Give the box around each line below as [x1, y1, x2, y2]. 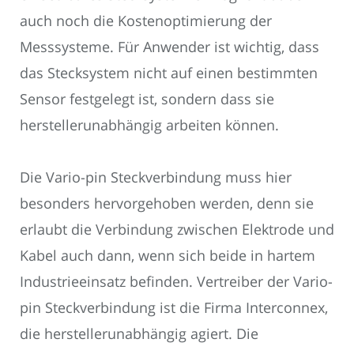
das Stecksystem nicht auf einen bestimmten [20, 62, 318, 82]
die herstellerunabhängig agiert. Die [20, 324, 258, 344]
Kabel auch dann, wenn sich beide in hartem [20, 246, 315, 265]
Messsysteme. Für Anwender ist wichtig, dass [20, 36, 319, 56]
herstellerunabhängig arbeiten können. [20, 115, 279, 134]
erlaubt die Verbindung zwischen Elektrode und [20, 220, 334, 239]
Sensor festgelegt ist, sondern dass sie [20, 88, 274, 108]
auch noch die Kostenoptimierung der [20, 10, 272, 30]
